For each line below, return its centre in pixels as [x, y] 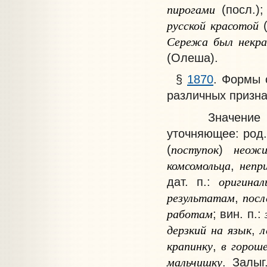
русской [186, 25]
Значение [214, 117]
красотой [234, 25]
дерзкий [186, 229]
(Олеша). [192, 57]
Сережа [187, 41]
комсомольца [198, 165]
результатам [201, 197]
